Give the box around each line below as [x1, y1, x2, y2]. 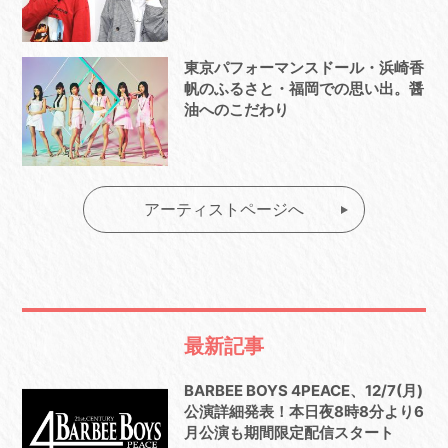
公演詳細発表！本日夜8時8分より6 [183, 401, 424, 421]
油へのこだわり [183, 100, 289, 120]
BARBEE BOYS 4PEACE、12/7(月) [183, 380, 423, 400]
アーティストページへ [144, 198, 304, 219]
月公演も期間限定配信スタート [183, 422, 394, 442]
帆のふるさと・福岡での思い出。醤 [183, 79, 424, 99]
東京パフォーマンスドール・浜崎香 [183, 58, 424, 78]
